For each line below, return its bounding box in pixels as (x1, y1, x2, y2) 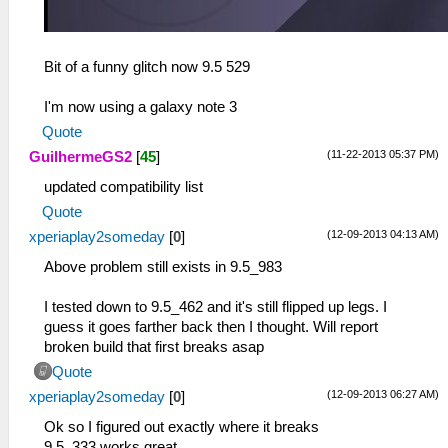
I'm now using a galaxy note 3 (44, 98, 237, 115)
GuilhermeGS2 (29, 148, 132, 165)
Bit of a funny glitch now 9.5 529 (44, 58, 250, 75)
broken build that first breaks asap (44, 338, 264, 355)
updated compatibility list (44, 178, 203, 195)
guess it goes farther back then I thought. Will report (44, 318, 378, 335)
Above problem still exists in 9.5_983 (44, 258, 282, 275)
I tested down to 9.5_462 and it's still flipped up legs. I (44, 298, 387, 315)
